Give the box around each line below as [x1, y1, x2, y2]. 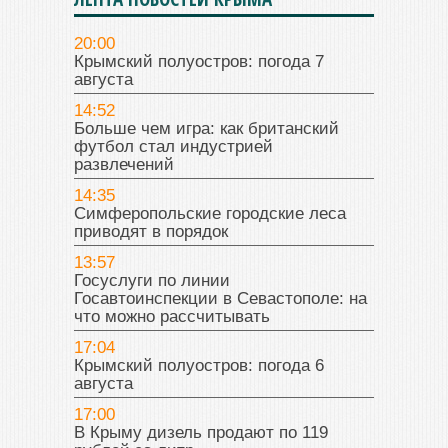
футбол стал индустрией [74, 137, 273, 157]
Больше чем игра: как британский [74, 119, 339, 139]
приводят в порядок [74, 222, 228, 242]
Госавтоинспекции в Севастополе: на [74, 289, 367, 309]
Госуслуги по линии [74, 271, 230, 291]
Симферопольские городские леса [74, 204, 346, 224]
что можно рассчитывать [74, 307, 270, 327]
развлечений [74, 155, 174, 175]
